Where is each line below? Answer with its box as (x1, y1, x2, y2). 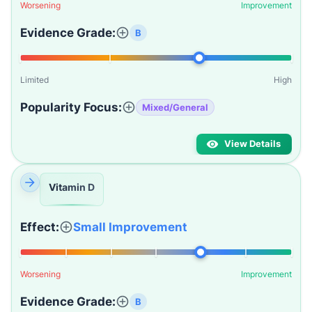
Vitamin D (49, 181, 95, 193)
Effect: (20, 220, 59, 234)
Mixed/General (142, 101, 208, 113)
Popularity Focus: (20, 100, 122, 114)
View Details (224, 139, 281, 149)
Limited (20, 75, 49, 85)
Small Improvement (73, 220, 187, 234)
